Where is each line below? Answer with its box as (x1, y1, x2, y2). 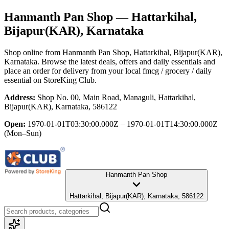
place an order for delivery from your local (4, 66, 141, 75)
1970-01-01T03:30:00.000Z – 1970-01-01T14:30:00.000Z (28, 119, 218, 128)
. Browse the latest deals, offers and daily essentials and (37, 57, 215, 66)
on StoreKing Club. (31, 75, 97, 84)
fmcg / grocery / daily (143, 66, 212, 75)
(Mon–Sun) (4, 128, 41, 138)
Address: (4, 93, 35, 102)
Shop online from (4, 48, 62, 57)
